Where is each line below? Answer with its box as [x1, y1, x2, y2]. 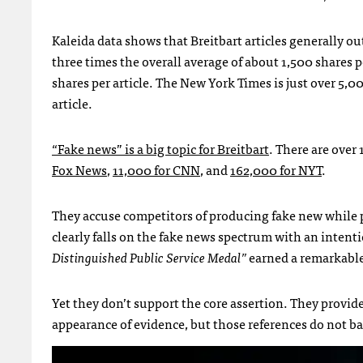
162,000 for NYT [230, 158, 322, 180]
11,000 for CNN [113, 158, 200, 180]
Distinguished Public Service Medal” [52, 246, 246, 267]
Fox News [52, 158, 107, 180]
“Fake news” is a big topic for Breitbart [52, 137, 269, 159]
